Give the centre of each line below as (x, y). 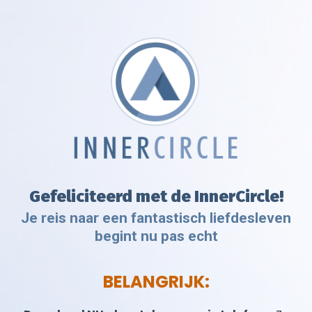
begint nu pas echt (156, 236)
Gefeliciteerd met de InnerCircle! (156, 197)
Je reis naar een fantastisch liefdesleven (156, 218)
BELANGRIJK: (156, 282)
